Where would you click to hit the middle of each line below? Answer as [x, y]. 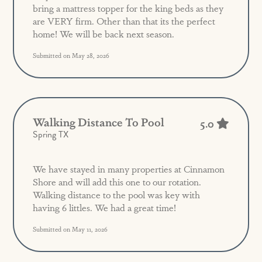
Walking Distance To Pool [99, 122]
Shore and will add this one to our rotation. [117, 182]
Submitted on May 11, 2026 [70, 229]
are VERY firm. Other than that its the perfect [124, 21]
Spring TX [51, 135]
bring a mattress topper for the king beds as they [128, 8]
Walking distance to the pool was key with [117, 195]
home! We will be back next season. [104, 34]
